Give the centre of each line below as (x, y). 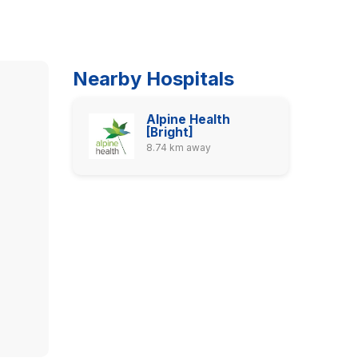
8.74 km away (178, 147)
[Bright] (169, 132)
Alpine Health (188, 119)
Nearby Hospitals (153, 79)
